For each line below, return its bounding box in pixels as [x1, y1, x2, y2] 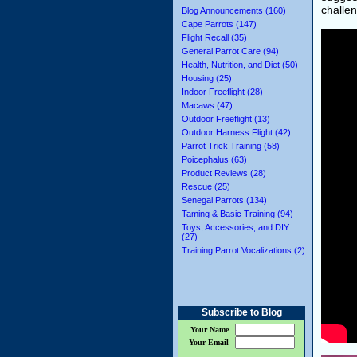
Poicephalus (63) [182, 155, 247, 164]
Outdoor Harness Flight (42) [182, 127, 291, 137]
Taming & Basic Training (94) [182, 209, 293, 218]
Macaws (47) [182, 100, 233, 110]
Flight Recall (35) [182, 33, 247, 42]
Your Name [190, 325, 229, 334]
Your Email [188, 338, 229, 347]
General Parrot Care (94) [182, 46, 279, 56]
